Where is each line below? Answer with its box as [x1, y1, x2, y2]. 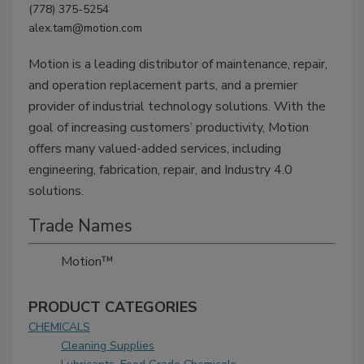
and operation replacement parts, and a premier [28, 76, 297, 95]
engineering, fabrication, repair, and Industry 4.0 [28, 161, 292, 180]
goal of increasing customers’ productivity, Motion [28, 119, 309, 137]
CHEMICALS [28, 319, 90, 336]
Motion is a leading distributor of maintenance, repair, [28, 55, 327, 74]
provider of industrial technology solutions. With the [28, 97, 326, 116]
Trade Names [28, 214, 132, 238]
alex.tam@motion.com [28, 20, 142, 37]
